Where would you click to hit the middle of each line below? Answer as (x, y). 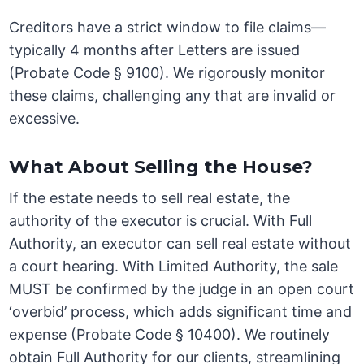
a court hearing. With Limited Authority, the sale (174, 266)
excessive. (45, 119)
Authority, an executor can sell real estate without (180, 244)
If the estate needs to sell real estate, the (150, 198)
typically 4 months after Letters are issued (155, 50)
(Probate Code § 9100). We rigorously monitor (167, 73)
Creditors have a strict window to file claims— (168, 28)
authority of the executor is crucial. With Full (161, 221)
